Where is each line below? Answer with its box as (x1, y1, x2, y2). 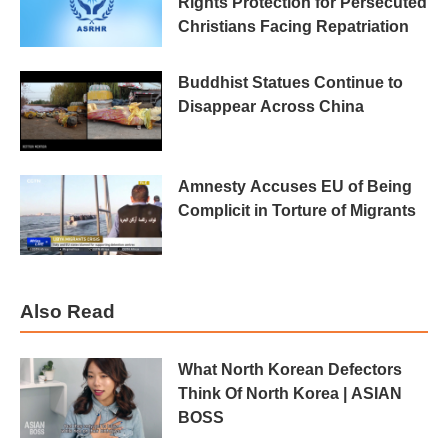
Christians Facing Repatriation (178, 18, 409, 36)
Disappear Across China (178, 98, 364, 116)
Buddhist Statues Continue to (178, 74, 403, 92)
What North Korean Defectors (178, 360, 402, 378)
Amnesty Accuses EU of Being (178, 177, 412, 195)
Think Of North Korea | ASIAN (178, 384, 402, 402)
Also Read (20, 300, 115, 322)
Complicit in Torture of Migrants (178, 201, 416, 219)
